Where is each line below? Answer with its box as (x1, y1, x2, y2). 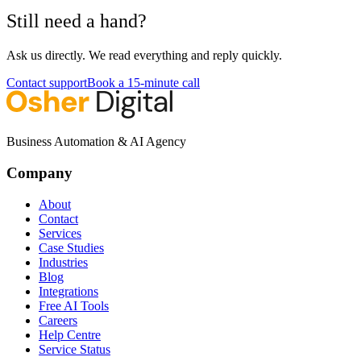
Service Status (39, 342, 110, 356)
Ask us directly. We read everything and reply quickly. (6, 48, 282, 63)
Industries (39, 255, 88, 269)
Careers (39, 313, 77, 327)
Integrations (39, 284, 98, 298)
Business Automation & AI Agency (6, 135, 186, 149)
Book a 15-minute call (87, 76, 200, 90)
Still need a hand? (6, 10, 147, 32)
